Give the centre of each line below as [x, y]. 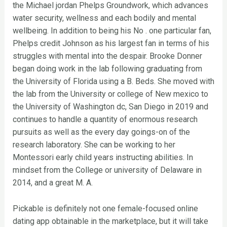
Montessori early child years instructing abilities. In [103, 158]
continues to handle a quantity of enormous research [105, 120]
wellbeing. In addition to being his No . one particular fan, [112, 31]
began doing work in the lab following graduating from [107, 69]
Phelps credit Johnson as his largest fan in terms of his [111, 44]
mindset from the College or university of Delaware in [107, 170]
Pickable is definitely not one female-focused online [105, 208]
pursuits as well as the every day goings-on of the [101, 132]
